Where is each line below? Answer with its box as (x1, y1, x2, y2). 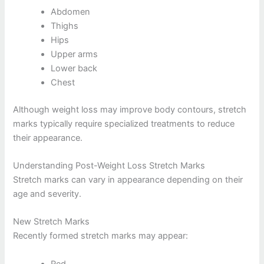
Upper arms (51, 48, 98, 60)
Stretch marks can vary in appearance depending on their (13, 174, 243, 186)
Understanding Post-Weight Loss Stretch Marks (13, 160, 206, 171)
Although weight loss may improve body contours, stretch (13, 104, 247, 115)
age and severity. (13, 189, 82, 200)
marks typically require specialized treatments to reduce (13, 118, 235, 129)
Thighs (51, 20, 79, 31)
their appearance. (13, 132, 83, 143)
